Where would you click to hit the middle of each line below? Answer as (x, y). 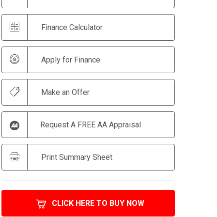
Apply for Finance (71, 60)
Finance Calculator (72, 27)
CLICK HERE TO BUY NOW (98, 203)
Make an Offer (66, 92)
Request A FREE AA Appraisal (91, 125)
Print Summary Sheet (77, 157)
